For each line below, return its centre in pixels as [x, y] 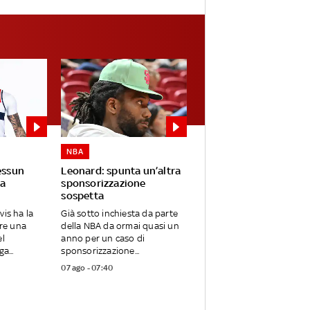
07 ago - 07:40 [87, 268]
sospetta [82, 196]
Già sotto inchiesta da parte [119, 214]
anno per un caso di [103, 239]
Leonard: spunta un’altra [121, 171]
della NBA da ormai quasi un [120, 226]
